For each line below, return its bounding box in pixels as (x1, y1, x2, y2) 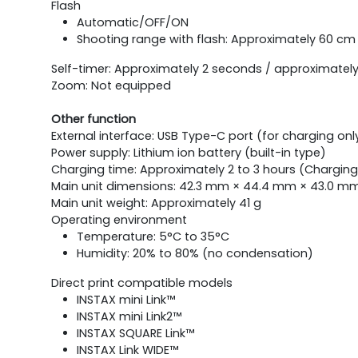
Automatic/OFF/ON (77, 14, 189, 30)
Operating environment (51, 211, 187, 228)
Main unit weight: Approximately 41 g (51, 194, 261, 211)
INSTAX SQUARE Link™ (77, 324, 194, 341)
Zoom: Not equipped (51, 77, 171, 93)
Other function (51, 110, 136, 127)
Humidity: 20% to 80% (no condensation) (77, 245, 313, 261)
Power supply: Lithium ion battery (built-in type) (51, 144, 326, 161)
